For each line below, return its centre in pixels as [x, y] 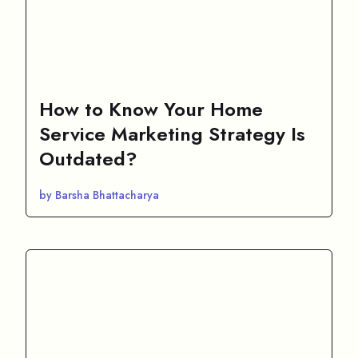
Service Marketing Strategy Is [172, 133]
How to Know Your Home [151, 109]
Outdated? [88, 158]
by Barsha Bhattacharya [99, 195]
